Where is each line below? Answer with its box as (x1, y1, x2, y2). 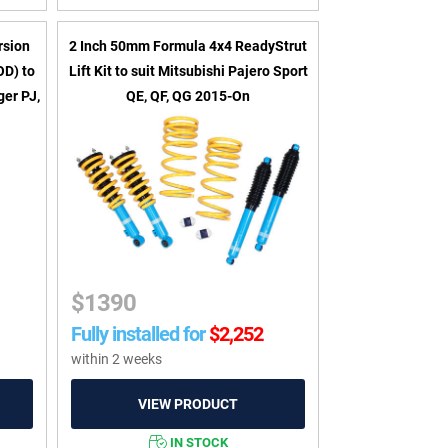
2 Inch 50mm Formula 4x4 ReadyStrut (69, 38, 308, 55)
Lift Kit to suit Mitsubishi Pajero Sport (68, 63, 308, 80)
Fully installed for (71, 322, 206, 347)
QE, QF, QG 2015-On (126, 88, 251, 105)
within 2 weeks (71, 351, 163, 368)
